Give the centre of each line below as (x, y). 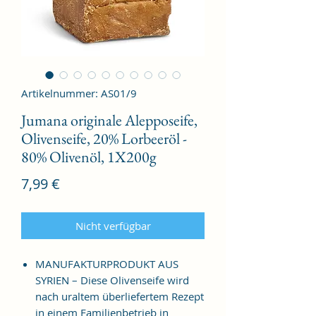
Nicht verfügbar (113, 225)
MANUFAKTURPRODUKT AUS (107, 263)
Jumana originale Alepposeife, (109, 120)
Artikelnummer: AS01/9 (79, 93)
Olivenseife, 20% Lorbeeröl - (104, 138)
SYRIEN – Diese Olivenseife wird (112, 280)
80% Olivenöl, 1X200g (89, 157)
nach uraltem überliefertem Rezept (120, 296)
